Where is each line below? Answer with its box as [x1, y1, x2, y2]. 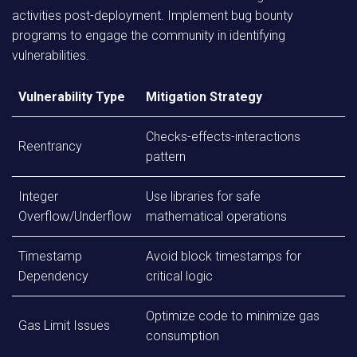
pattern [146, 149, 186, 164]
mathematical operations [146, 209, 287, 224]
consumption [146, 328, 219, 343]
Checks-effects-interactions [146, 129, 300, 144]
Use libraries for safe [146, 189, 261, 204]
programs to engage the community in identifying [12, 28, 285, 43]
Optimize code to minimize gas [146, 308, 320, 324]
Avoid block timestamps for [146, 249, 301, 264]
